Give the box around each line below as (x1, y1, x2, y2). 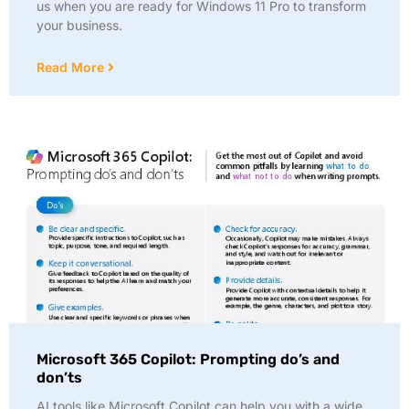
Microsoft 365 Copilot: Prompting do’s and (37, 351, 340, 368)
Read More (37, 59, 108, 75)
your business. (37, 17, 122, 33)
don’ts (37, 369, 82, 386)
